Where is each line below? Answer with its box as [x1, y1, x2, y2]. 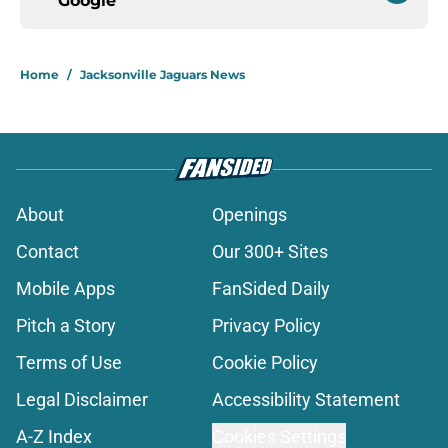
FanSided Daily [212, 278, 330, 300]
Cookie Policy [212, 352, 318, 374]
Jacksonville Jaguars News [80, 67, 245, 83]
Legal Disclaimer [16, 389, 148, 411]
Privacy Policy [212, 315, 321, 337]
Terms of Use [16, 352, 122, 374]
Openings [212, 204, 287, 226]
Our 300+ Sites [212, 241, 328, 263]
